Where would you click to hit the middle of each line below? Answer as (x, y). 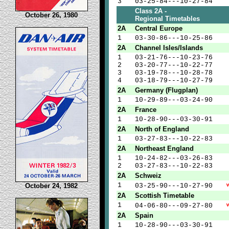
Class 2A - (152, 11)
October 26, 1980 (51, 15)
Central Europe (158, 28)
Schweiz (148, 176)
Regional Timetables (167, 19)
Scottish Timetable (164, 196)
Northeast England (164, 148)
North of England (162, 129)
